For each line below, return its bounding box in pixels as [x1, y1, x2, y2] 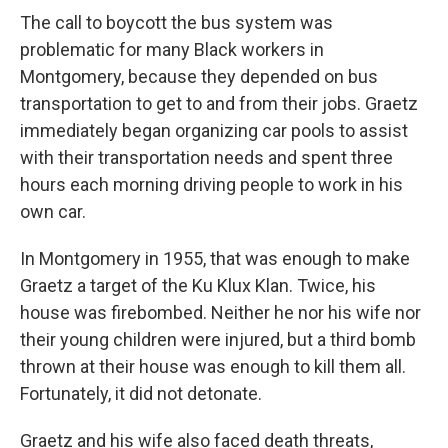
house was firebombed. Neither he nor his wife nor [20, 301, 421, 323]
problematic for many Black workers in [20, 38, 324, 60]
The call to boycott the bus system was [20, 11, 333, 33]
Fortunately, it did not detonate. [20, 382, 262, 404]
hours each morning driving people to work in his [20, 173, 403, 195]
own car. [20, 200, 86, 222]
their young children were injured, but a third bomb [20, 328, 416, 350]
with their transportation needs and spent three [20, 146, 393, 168]
